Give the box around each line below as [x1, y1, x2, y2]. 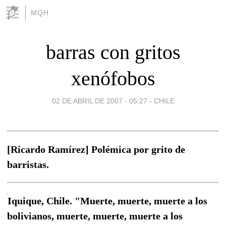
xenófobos [71, 67, 155, 90]
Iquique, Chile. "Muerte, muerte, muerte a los [8, 195, 207, 206]
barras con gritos [45, 40, 181, 64]
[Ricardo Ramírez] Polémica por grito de [7, 143, 185, 155]
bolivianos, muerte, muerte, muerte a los [7, 210, 183, 221]
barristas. [7, 158, 49, 170]
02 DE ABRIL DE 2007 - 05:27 [51, 96, 147, 105]
